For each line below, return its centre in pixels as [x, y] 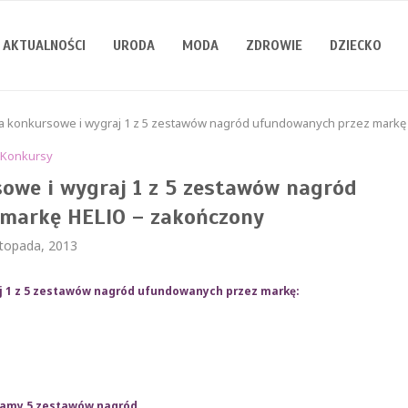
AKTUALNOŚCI [44, 46]
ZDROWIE [274, 46]
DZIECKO [356, 46]
